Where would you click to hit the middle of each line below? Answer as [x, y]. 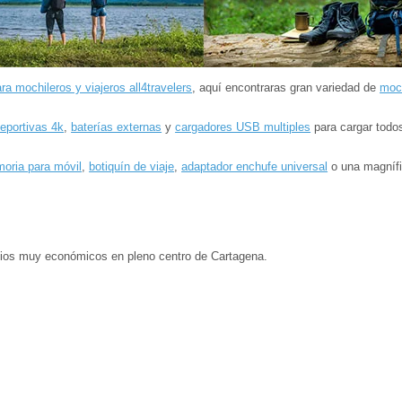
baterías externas [117, 127]
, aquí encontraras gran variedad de [286, 88]
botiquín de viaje [132, 167]
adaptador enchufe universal [255, 167]
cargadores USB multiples [243, 127]
